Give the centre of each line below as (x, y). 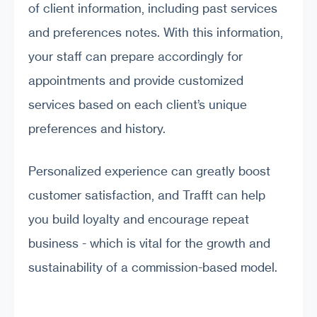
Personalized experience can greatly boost (149, 171)
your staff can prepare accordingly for (136, 57)
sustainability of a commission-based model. (153, 267)
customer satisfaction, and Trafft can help (147, 195)
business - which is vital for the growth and (149, 243)
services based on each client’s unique (138, 105)
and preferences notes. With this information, (156, 33)
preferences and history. (97, 129)
